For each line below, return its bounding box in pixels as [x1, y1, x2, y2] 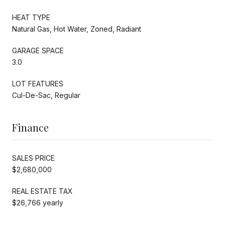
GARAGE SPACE [12, 46, 64, 55]
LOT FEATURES [12, 79, 63, 88]
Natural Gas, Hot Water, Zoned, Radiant [12, 24, 141, 33]
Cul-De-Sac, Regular [12, 90, 80, 99]
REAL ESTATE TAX [12, 186, 73, 195]
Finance [12, 120, 49, 134]
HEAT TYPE [12, 13, 50, 22]
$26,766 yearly [12, 198, 63, 207]
